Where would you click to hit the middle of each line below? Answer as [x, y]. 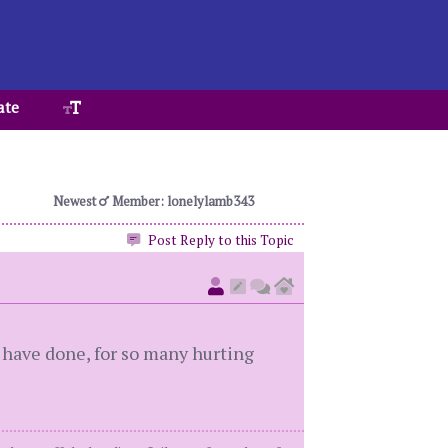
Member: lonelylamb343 [181, 201]
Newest [75, 201]
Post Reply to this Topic [219, 240]
